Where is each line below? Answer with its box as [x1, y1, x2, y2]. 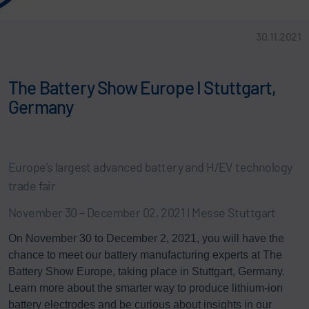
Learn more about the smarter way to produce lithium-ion [8, 281, 283, 294]
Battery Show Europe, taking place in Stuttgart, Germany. [8, 265, 285, 277]
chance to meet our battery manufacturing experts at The [8, 248, 282, 261]
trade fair [8, 177, 56, 193]
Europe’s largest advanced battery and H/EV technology [8, 159, 292, 175]
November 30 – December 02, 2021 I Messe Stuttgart [8, 204, 276, 220]
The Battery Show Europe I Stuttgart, [8, 76, 277, 98]
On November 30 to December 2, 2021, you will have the [8, 232, 284, 244]
